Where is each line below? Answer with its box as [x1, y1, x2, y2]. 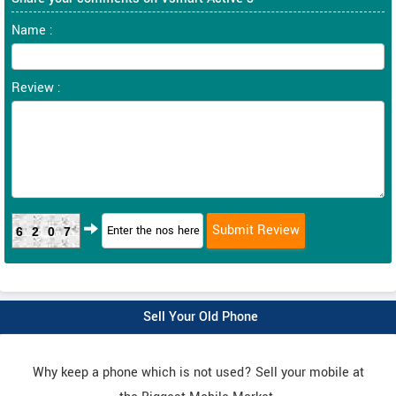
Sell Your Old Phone [142, 307, 258, 326]
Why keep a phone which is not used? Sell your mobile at [32, 362, 364, 382]
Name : [11, 20, 53, 40]
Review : [11, 78, 61, 97]
